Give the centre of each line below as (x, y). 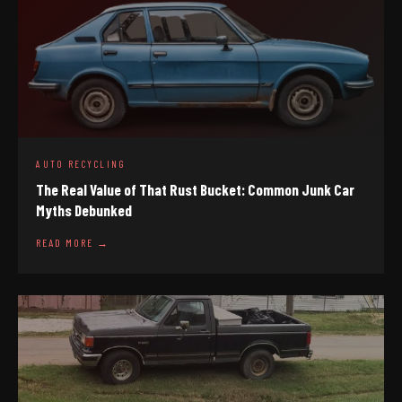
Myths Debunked (84, 210)
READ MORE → (73, 242)
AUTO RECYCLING (81, 164)
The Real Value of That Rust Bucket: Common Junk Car (195, 189)
